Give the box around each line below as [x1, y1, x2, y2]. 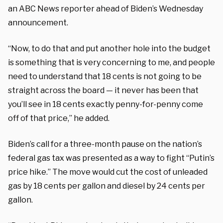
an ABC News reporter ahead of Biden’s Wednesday [8, 3, 203, 13]
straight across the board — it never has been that [8, 85, 199, 95]
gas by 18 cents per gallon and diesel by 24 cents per [8, 181, 205, 191]
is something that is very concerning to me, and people [8, 57, 215, 67]
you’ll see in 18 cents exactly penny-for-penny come [8, 99, 203, 109]
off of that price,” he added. [8, 113, 110, 123]
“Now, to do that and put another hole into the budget [8, 43, 211, 53]
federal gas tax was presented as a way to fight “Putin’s [8, 153, 215, 163]
